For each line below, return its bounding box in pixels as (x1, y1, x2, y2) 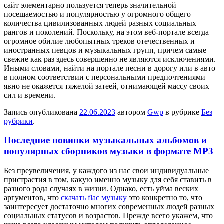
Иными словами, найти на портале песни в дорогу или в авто (4, 63, 215, 72)
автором (115, 107, 147, 116)
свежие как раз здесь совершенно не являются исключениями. (4, 54, 216, 63)
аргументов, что (4, 193, 61, 202)
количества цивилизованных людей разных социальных (4, 18, 196, 27)
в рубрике (163, 107, 201, 116)
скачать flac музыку (61, 193, 127, 202)
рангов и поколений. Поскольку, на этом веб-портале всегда (4, 27, 209, 36)
